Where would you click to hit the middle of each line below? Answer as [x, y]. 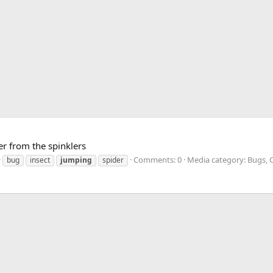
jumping [76, 160]
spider [113, 160]
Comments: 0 [158, 160]
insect [40, 160]
